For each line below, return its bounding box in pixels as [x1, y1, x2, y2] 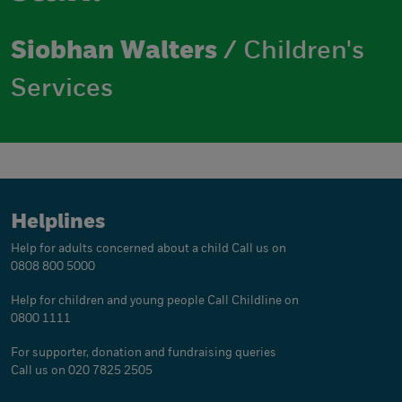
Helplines [11, 213, 105, 233]
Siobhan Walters [11, 39, 217, 65]
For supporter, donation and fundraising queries [11, 347, 276, 359]
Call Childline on [207, 295, 299, 307]
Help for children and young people [11, 295, 207, 307]
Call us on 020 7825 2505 [11, 365, 153, 377]
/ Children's [217, 39, 364, 65]
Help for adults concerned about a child [11, 243, 232, 255]
